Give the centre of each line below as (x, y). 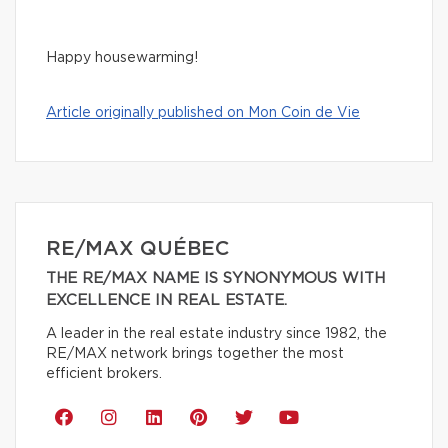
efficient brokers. (104, 374)
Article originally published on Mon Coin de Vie (203, 113)
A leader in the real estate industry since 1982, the (216, 334)
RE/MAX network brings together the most (195, 354)
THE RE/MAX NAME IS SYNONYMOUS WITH (215, 279)
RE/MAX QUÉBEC (137, 249)
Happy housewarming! (122, 58)
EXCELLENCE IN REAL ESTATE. (166, 301)
